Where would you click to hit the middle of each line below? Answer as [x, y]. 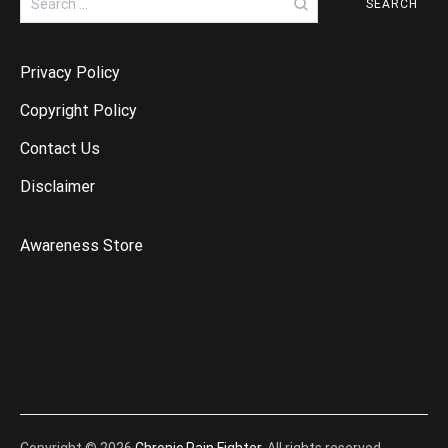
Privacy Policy [70, 73]
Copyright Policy [78, 111]
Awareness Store [81, 246]
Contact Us [60, 149]
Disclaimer [57, 187]
